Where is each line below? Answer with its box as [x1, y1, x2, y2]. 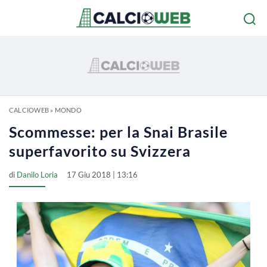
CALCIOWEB [9, 106, 49, 114]
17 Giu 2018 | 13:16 [67, 170, 138, 179]
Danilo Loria [17, 170, 58, 179]
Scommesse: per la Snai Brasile [9, 123, 228, 141]
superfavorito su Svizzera [9, 142, 191, 160]
